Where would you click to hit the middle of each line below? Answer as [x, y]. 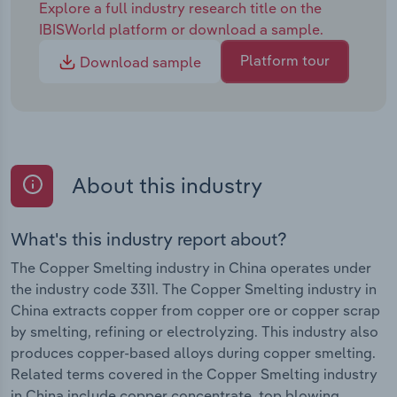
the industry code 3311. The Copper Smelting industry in [194, 288]
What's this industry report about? [149, 238]
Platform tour [285, 61]
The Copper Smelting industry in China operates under [191, 267]
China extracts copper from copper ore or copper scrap [195, 310]
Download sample [139, 62]
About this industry [165, 186]
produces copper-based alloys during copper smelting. [193, 352]
